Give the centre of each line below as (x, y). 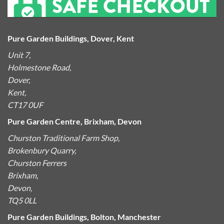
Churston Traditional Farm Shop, (63, 137)
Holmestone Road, (39, 67)
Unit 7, (19, 54)
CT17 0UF (25, 104)
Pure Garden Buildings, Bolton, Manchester (84, 216)
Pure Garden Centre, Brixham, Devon (74, 121)
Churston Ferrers (37, 162)
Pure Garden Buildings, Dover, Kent (71, 38)
